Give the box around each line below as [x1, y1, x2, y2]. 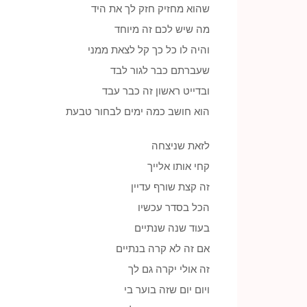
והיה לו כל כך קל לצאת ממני [88, 43, 210, 56]
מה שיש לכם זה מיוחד [114, 23, 210, 36]
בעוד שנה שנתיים [134, 221, 210, 234]
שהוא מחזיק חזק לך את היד [91, 2, 210, 15]
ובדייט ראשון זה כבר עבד [102, 84, 210, 97]
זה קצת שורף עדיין [131, 180, 210, 193]
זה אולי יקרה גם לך [128, 262, 210, 275]
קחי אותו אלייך [147, 160, 210, 173]
